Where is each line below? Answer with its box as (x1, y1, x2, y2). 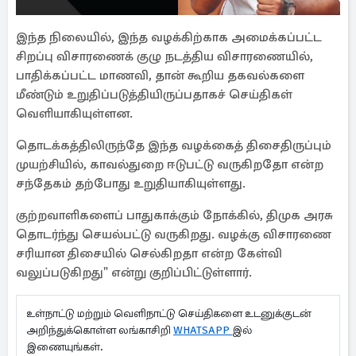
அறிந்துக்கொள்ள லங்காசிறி (26, 323, 173, 337)
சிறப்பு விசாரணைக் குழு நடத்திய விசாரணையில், (16, 48, 313, 64)
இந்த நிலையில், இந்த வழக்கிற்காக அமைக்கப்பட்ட (16, 29, 322, 45)
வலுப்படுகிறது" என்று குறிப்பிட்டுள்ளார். (16, 265, 255, 281)
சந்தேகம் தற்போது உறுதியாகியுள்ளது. (16, 176, 246, 192)
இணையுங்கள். (26, 340, 115, 354)
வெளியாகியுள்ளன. (16, 106, 133, 122)
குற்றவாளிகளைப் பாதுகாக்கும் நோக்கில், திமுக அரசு (16, 207, 333, 223)
